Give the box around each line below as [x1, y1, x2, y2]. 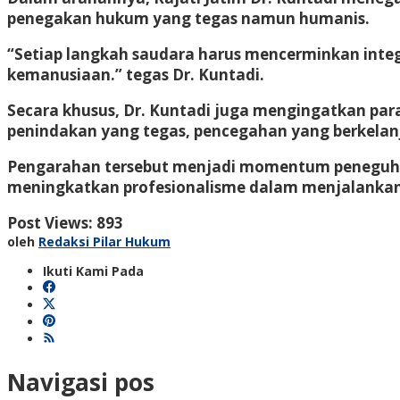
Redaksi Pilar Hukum [38, 232, 171, 250]
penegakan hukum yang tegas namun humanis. [7, 7, 370, 29]
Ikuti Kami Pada [43, 262, 144, 279]
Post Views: [7, 212, 93, 233]
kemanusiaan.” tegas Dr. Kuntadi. [7, 63, 264, 85]
